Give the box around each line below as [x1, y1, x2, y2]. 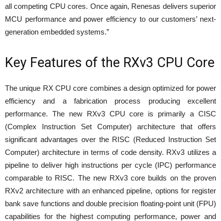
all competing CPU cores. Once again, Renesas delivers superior [5, 1, 216, 10]
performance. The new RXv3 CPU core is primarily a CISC [5, 109, 216, 118]
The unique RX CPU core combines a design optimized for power [5, 83, 216, 92]
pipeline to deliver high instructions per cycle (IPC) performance [5, 160, 216, 169]
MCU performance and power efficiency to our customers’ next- [5, 14, 216, 23]
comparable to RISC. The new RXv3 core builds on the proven [5, 173, 216, 182]
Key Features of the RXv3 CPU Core [5, 54, 215, 71]
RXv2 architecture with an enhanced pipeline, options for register [5, 186, 216, 195]
